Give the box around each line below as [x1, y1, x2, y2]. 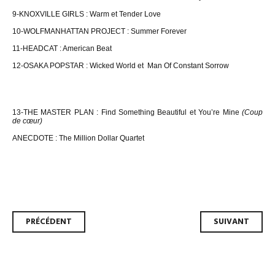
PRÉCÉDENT [26, 215, 72, 228]
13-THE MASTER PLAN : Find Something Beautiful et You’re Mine [12, 108, 239, 117]
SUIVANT [214, 215, 249, 228]
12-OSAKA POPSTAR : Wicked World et [12, 61, 144, 70]
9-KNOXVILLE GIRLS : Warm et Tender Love [12, 10, 161, 18]
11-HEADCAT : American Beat [12, 44, 112, 53]
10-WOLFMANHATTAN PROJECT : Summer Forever [12, 27, 187, 36]
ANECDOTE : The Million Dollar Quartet [12, 134, 144, 142]
